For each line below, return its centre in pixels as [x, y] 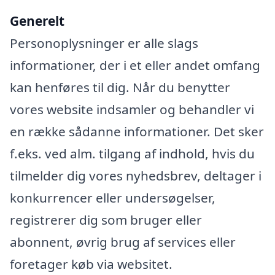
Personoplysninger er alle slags [104, 43]
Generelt [37, 21]
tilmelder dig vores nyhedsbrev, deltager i [136, 176]
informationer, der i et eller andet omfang [135, 65]
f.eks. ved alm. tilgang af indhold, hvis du [132, 154]
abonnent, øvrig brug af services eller [123, 242]
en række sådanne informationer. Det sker [137, 132]
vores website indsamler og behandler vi [132, 110]
